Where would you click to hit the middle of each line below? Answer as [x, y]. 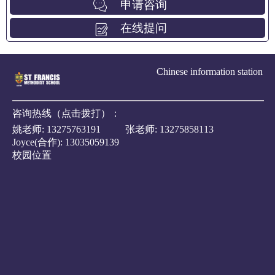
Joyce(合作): [39, 142]
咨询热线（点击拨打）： [66, 113]
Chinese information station [210, 72]
